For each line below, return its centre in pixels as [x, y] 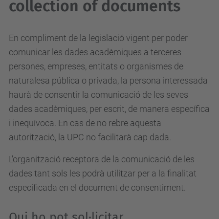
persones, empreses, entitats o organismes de [96, 66]
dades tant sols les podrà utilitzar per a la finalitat [103, 173]
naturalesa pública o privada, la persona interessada [108, 80]
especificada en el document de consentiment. [97, 187]
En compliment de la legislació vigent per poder [98, 38]
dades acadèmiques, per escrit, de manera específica [109, 109]
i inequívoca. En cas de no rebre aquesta [85, 123]
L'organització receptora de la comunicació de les [102, 159]
